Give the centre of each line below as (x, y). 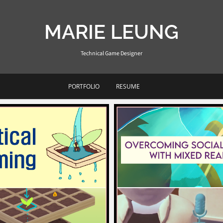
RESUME (128, 86)
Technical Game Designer (111, 54)
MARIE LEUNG (111, 32)
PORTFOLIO (84, 86)
